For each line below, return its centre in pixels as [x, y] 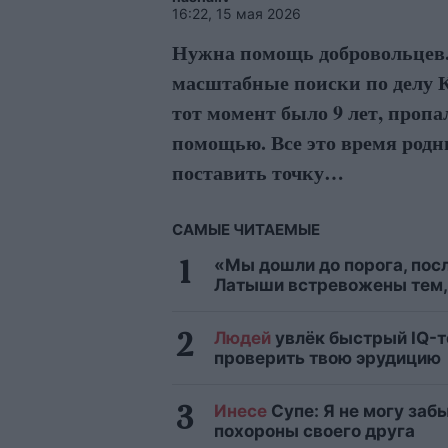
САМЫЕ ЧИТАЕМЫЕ [246, 230]
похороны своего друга [314, 431]
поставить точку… [258, 173]
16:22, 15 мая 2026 [236, 14]
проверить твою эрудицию [327, 358]
